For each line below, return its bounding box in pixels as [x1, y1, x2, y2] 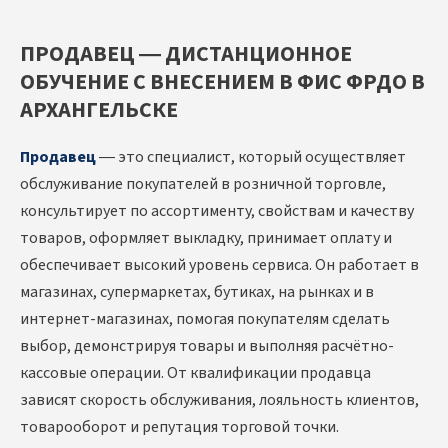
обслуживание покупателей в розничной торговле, [20, 173, 386, 196]
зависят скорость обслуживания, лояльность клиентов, [20, 389, 419, 412]
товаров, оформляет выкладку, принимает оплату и [20, 227, 392, 250]
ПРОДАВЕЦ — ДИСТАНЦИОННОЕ [20, 38, 352, 71]
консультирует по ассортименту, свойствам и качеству [20, 200, 414, 223]
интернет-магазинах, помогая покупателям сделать [20, 308, 390, 331]
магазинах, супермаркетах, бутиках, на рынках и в [20, 281, 374, 304]
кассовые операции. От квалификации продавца [20, 362, 371, 385]
